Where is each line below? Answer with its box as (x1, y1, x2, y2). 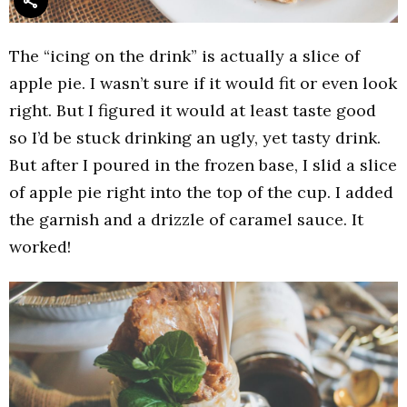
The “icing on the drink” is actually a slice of (9, 45, 360, 67)
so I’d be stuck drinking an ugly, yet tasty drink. (9, 127, 381, 149)
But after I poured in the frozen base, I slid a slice (9, 154, 397, 176)
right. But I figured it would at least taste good (9, 100, 376, 122)
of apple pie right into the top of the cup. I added (9, 182, 393, 203)
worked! (9, 236, 71, 258)
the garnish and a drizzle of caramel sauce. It (9, 209, 363, 231)
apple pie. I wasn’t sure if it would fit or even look (9, 73, 397, 94)
